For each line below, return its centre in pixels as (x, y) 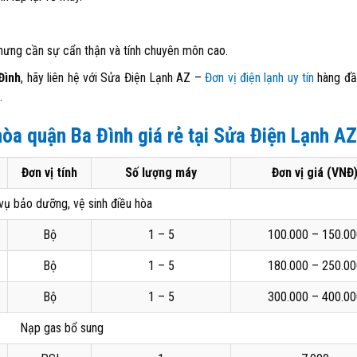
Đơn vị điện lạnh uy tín (260, 78)
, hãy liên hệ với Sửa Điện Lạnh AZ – (113, 78)
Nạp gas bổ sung (62, 328)
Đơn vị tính (49, 173)
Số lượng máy (161, 173)
